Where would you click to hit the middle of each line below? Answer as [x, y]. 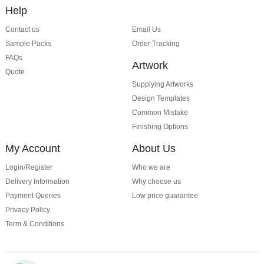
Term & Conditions [34, 224]
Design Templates [161, 99]
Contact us [22, 30]
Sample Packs [28, 44]
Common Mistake [160, 113]
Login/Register [29, 168]
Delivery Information [37, 182]
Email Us [146, 30]
